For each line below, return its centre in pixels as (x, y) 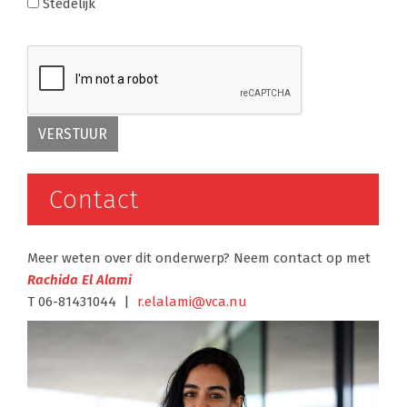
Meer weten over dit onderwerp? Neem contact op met (199, 258)
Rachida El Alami (79, 279)
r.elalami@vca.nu (192, 301)
